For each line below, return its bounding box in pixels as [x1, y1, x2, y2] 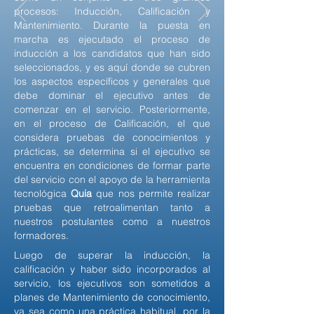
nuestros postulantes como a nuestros [14, 215, 210, 228]
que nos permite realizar [92, 187, 211, 200]
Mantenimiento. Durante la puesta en [14, 19, 210, 32]
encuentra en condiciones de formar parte [14, 159, 210, 172]
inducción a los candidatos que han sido [14, 47, 210, 60]
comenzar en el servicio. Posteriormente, [14, 103, 210, 116]
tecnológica [14, 187, 71, 200]
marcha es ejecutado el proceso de [14, 33, 210, 46]
